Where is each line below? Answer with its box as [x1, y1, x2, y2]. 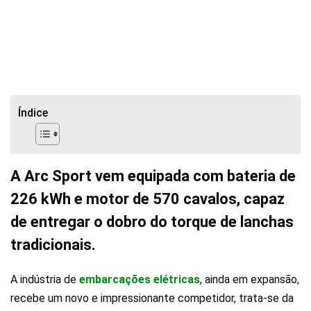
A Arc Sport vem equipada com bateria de [10, 167, 296, 185]
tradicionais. [10, 236, 96, 254]
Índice [18, 106, 48, 120]
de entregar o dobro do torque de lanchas [10, 213, 294, 231]
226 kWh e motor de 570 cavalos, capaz [10, 190, 285, 208]
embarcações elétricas [79, 273, 200, 287]
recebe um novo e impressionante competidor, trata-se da [10, 292, 294, 305]
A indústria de [10, 273, 79, 287]
